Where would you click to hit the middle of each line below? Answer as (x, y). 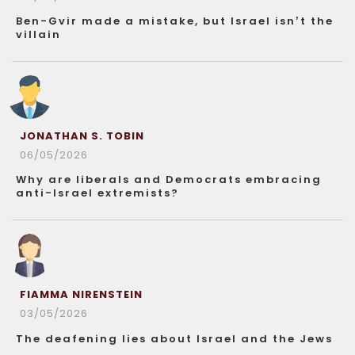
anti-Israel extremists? (97, 193)
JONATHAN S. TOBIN (82, 136)
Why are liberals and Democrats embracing (169, 179)
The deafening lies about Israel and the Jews (174, 338)
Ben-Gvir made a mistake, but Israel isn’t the (175, 21)
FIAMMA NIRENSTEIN (81, 294)
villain (38, 34)
